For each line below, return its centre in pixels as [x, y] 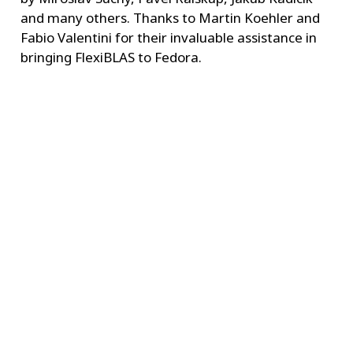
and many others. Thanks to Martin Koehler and [170, 18]
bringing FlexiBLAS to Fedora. [111, 58]
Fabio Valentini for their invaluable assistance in [168, 38]
